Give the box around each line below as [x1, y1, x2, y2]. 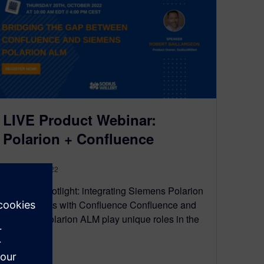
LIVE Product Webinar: [3, 109, 156, 130]
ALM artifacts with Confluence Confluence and [3, 197, 196, 212]
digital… [3, 226, 38, 240]
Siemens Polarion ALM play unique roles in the [3, 212, 199, 226]
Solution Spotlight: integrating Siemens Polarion [3, 183, 203, 197]
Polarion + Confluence [3, 128, 154, 148]
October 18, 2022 [3, 163, 58, 174]
